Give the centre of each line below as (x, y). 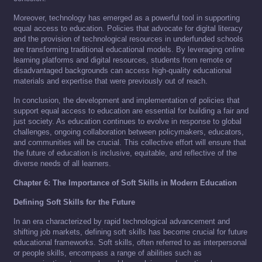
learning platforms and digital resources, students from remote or (123, 60)
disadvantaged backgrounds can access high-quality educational (123, 71)
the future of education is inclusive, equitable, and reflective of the (125, 153)
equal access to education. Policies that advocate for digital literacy (128, 29)
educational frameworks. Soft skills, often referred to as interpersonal (130, 243)
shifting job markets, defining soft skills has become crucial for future (130, 232)
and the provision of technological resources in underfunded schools (128, 39)
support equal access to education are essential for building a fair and (131, 111)
